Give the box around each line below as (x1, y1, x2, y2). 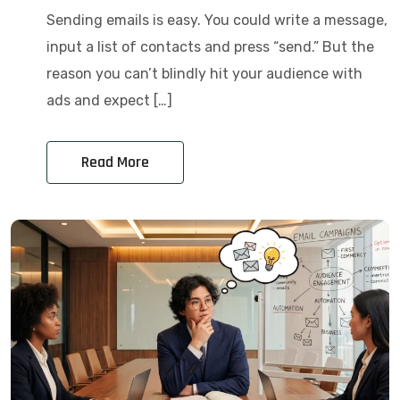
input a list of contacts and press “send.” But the (46, 38, 374, 56)
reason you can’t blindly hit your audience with (46, 65, 362, 83)
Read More (81, 152, 149, 173)
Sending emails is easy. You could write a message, (46, 12, 387, 29)
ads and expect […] (46, 92, 172, 110)
